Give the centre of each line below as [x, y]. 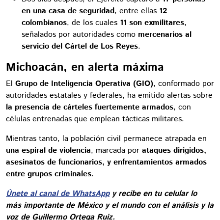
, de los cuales [93, 23]
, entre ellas [137, 11]
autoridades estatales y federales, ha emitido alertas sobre [109, 96]
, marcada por [116, 151]
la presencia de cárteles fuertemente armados [90, 108]
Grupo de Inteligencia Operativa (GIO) [84, 84]
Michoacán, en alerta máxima [85, 68]
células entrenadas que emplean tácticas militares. [95, 119]
